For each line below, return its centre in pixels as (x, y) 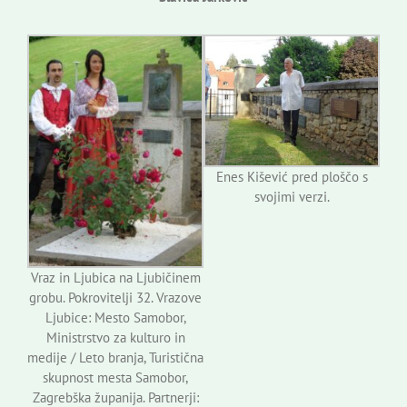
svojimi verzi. (292, 197)
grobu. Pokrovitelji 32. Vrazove (115, 298)
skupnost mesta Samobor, (115, 378)
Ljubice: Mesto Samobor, (115, 318)
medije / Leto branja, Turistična (115, 358)
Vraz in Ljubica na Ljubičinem (115, 278)
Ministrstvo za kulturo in (115, 338)
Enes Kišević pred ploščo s (292, 177)
